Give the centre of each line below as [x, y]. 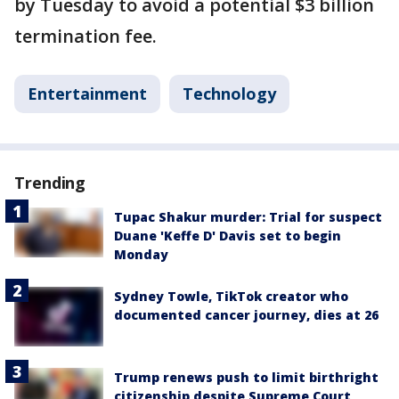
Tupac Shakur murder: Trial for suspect [248, 217]
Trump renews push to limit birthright [246, 377]
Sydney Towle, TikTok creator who [231, 297]
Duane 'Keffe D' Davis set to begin [228, 236]
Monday [141, 255]
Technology [229, 94]
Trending [50, 183]
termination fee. [85, 37]
